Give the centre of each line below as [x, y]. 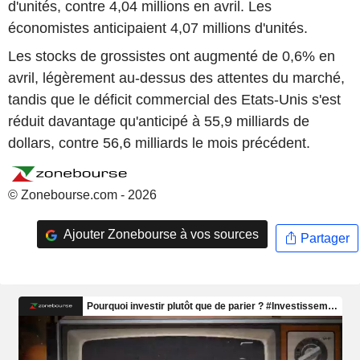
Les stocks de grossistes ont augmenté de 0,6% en [172, 57]
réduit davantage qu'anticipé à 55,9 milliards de [159, 122]
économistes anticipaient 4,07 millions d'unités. [158, 28]
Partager [323, 238]
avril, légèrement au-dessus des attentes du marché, [176, 78]
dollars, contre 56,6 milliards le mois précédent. [159, 143]
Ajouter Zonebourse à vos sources [160, 234]
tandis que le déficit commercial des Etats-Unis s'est [174, 100]
